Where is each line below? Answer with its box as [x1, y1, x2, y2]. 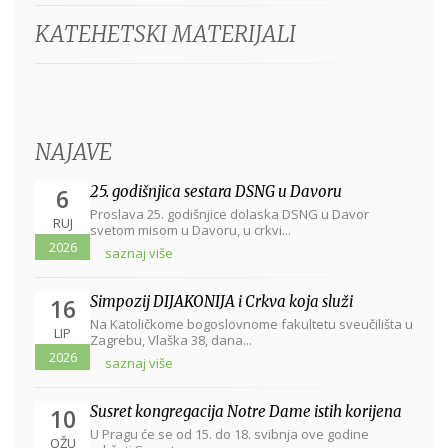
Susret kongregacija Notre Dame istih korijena [90, 401, 402, 421]
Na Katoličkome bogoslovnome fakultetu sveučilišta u [90, 314, 413, 333]
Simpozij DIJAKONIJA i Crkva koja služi [90, 291, 353, 311]
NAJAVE [35, 137, 112, 166]
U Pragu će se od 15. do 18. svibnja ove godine [90, 424, 369, 443]
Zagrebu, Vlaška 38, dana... [90, 330, 252, 349]
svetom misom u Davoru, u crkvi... [90, 220, 291, 239]
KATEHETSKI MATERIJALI [35, 19, 296, 48]
